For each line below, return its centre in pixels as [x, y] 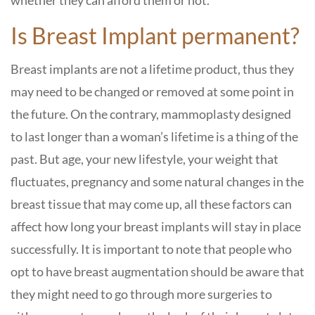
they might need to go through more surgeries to [141, 294]
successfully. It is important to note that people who [151, 249]
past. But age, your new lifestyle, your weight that [144, 159]
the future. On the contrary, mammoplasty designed [151, 114]
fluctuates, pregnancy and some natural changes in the [157, 181]
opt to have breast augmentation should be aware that [157, 271]
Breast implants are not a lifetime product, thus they [152, 69]
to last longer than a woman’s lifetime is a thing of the [154, 136]
